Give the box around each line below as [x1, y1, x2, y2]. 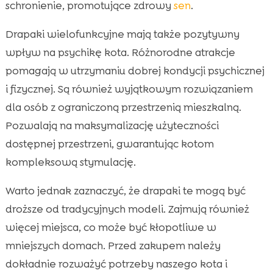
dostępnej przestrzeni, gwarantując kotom [5, 136, 214, 151]
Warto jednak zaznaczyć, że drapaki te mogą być [5, 183, 246, 197]
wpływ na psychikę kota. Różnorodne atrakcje [5, 45, 235, 59]
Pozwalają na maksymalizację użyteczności [5, 118, 219, 132]
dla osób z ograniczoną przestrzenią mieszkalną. [5, 100, 241, 114]
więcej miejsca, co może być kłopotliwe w [5, 220, 216, 234]
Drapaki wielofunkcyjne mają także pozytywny [5, 27, 239, 41]
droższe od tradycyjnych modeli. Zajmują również [5, 202, 249, 216]
